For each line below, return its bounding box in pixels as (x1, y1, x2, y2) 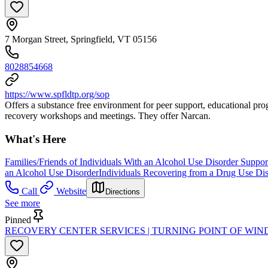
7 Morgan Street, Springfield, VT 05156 (5, 33, 157, 44)
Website (56, 186, 86, 197)
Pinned (5, 215, 31, 226)
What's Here (5, 132, 66, 145)
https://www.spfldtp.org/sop (5, 89, 109, 99)
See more (5, 198, 40, 209)
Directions (105, 187, 140, 197)
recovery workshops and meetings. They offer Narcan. (5, 110, 211, 121)
